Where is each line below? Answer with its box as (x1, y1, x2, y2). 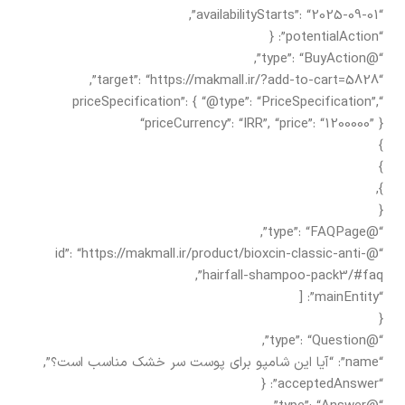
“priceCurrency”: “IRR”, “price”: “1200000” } (140, 113, 383, 135)
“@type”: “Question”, (366, 330, 383, 352)
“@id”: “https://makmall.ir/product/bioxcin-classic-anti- (55, 243, 366, 265)
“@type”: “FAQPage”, (366, 221, 383, 243)
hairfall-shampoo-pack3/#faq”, (202, 265, 383, 287)
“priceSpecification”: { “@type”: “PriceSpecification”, (72, 91, 379, 113)
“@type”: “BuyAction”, (366, 48, 383, 70)
